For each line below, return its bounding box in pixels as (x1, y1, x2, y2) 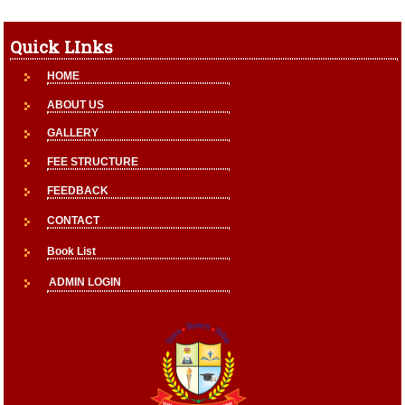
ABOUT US (46, 99, 104, 112)
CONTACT (46, 214, 99, 228)
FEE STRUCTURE (46, 155, 138, 169)
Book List (46, 245, 96, 259)
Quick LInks (9, 35, 113, 59)
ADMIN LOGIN (48, 276, 121, 289)
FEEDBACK (46, 184, 108, 198)
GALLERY (46, 127, 99, 140)
